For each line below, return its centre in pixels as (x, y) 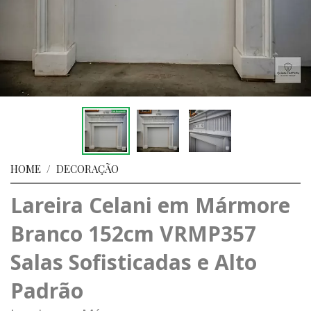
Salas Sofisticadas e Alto (134, 262)
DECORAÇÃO (87, 169)
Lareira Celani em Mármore (150, 205)
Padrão (47, 291)
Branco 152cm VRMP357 (133, 234)
